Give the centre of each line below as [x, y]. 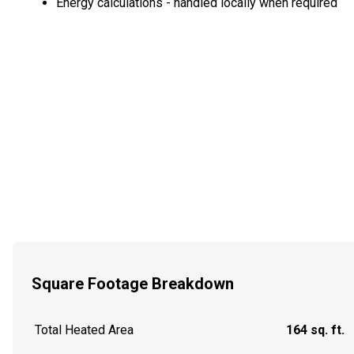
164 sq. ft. [315, 330]
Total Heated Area [84, 330]
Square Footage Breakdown [133, 283]
